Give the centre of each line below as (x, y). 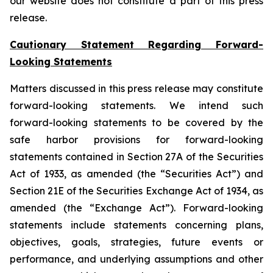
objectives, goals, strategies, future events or (136, 242)
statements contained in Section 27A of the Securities (136, 157)
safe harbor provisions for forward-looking (136, 140)
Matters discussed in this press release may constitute (136, 88)
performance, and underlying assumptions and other (136, 259)
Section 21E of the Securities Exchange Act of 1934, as (136, 191)
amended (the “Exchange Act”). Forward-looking (136, 208)
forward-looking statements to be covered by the (136, 122)
